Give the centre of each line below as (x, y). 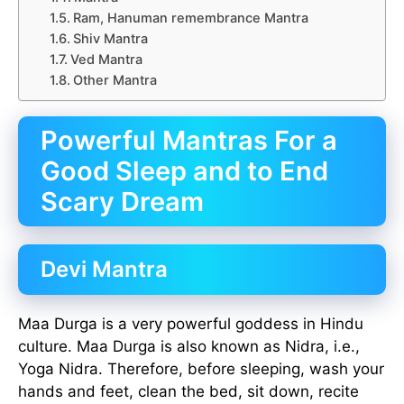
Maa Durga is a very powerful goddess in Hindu (191, 324)
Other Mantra (115, 81)
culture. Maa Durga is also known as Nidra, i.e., (189, 347)
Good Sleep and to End (184, 171)
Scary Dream (122, 202)
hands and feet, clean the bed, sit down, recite (188, 392)
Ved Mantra (107, 60)
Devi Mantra (104, 270)
